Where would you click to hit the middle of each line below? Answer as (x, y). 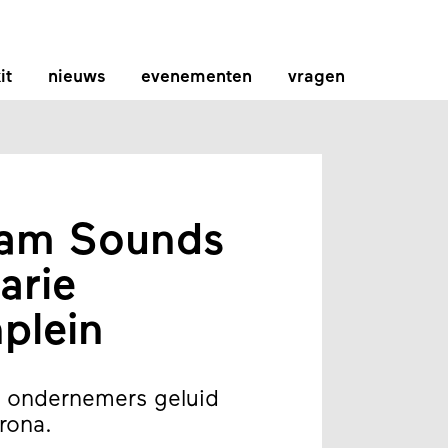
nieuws (76, 77)
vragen (316, 77)
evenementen (196, 77)
